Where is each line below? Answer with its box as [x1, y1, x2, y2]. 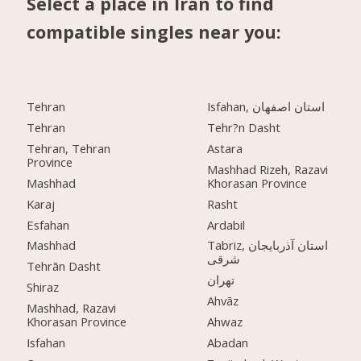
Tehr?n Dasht [207, 118, 281, 135]
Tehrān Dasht [27, 258, 102, 275]
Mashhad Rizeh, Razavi [207, 160, 329, 177]
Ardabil [207, 216, 246, 233]
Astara [207, 139, 243, 156]
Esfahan [27, 216, 70, 233]
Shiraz [27, 279, 60, 296]
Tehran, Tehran [27, 139, 111, 156]
